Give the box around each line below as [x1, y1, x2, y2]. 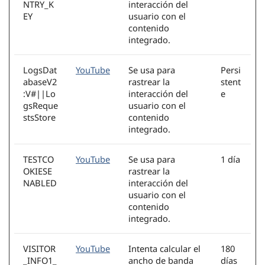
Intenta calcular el [128, 243, 201, 255]
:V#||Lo [23, 88, 56, 100]
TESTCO [23, 153, 54, 166]
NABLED [23, 177, 57, 189]
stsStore [23, 111, 56, 124]
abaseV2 [23, 76, 57, 88]
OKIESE [23, 165, 52, 177]
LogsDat [23, 64, 57, 76]
